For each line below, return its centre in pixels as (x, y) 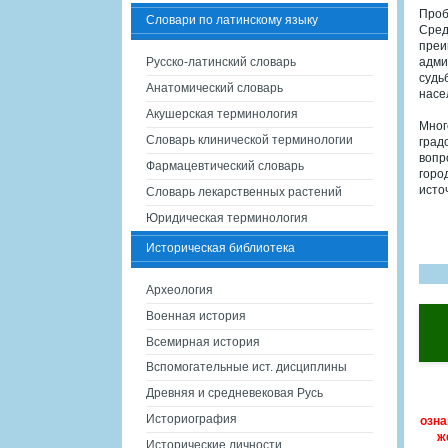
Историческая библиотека (220, 248)
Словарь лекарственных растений (244, 192)
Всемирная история (203, 342)
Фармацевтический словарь (225, 166)
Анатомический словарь (214, 88)
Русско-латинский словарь (221, 62)
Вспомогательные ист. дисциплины (246, 367)
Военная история (196, 316)
